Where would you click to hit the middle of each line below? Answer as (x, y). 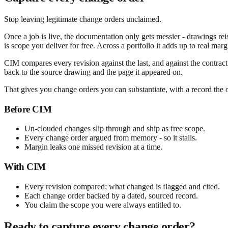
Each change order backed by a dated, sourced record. (111, 195)
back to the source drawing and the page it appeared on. (93, 72)
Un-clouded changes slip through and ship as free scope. (115, 129)
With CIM (25, 166)
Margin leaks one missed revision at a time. (93, 147)
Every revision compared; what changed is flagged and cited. (122, 186)
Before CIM (28, 109)
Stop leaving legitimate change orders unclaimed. (83, 19)
